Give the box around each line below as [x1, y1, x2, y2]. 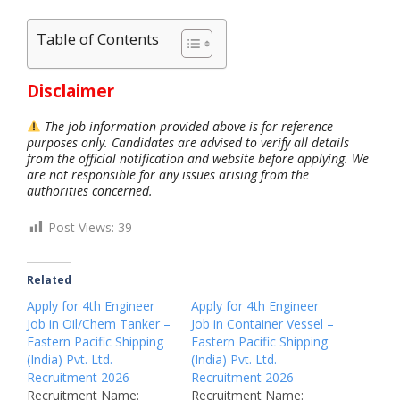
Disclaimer [27, 79, 114, 103]
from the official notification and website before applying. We [27, 149, 369, 167]
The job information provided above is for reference [44, 117, 333, 135]
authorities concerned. [27, 181, 153, 199]
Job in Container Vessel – [191, 314, 334, 332]
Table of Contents [37, 28, 159, 49]
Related [27, 271, 71, 287]
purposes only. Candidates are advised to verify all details [27, 133, 349, 151]
